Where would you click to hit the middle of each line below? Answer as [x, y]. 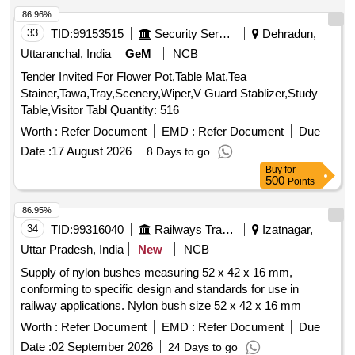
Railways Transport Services [228, 230]
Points [301, 182]
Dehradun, [288, 34]
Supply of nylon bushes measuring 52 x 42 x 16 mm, [157, 273]
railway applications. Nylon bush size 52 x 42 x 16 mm [161, 306]
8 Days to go [178, 152]
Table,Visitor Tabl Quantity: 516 [145, 110]
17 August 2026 [92, 151]
